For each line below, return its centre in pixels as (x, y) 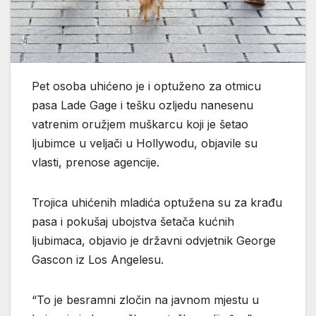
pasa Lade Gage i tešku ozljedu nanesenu (142, 105)
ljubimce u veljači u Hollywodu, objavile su (145, 143)
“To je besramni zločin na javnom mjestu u (145, 299)
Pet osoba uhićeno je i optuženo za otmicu (146, 86)
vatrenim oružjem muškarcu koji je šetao (140, 124)
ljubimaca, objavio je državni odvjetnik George (154, 240)
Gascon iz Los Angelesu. (98, 259)
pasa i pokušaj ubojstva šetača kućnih (133, 221)
